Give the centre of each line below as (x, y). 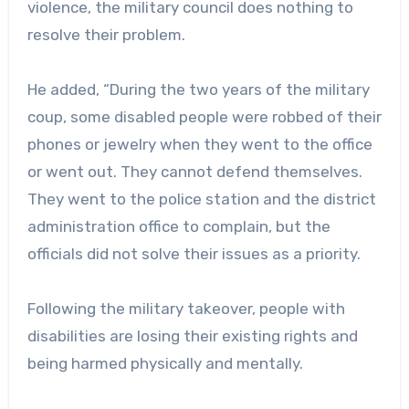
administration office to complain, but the (178, 226)
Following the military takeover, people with (186, 308)
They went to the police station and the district (201, 199)
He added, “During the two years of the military (198, 89)
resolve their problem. (106, 34)
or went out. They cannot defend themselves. (194, 171)
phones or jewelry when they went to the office (199, 144)
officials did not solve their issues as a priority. (194, 253)
